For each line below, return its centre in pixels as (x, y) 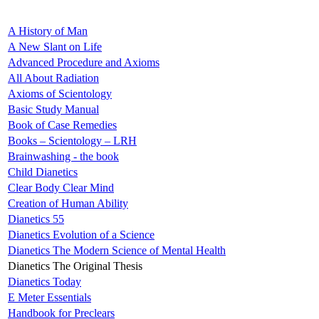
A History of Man (48, 31)
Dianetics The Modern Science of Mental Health (117, 250)
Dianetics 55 (36, 219)
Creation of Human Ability (68, 203)
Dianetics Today (45, 281)
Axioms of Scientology (60, 93)
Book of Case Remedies (62, 125)
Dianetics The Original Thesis (75, 266)
